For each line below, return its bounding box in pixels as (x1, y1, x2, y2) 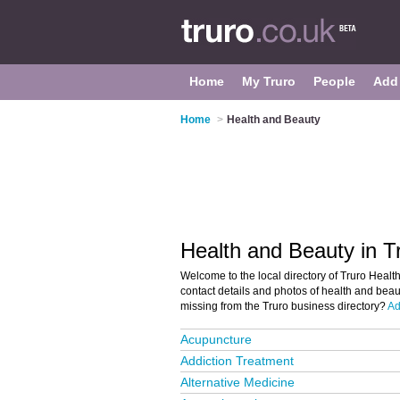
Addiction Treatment (180, 354, 294, 368)
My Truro (242, 74, 296, 88)
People (313, 74, 355, 88)
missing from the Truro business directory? (180, 300, 387, 312)
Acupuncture (180, 332, 252, 346)
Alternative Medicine (180, 375, 295, 389)
